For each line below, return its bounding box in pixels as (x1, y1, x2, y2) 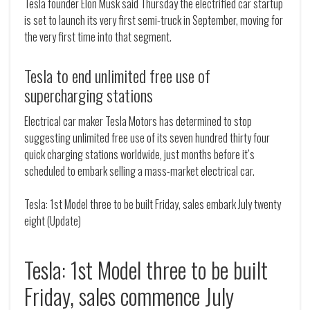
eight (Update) (24, 212, 81, 230)
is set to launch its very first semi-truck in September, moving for (24, 12, 283, 29)
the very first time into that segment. (24, 28, 172, 46)
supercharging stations (24, 82, 153, 108)
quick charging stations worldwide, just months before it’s (24, 146, 255, 163)
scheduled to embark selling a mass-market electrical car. (24, 163, 255, 180)
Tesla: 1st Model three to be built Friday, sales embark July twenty (24, 196, 281, 213)
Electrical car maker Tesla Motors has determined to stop (24, 113, 252, 130)
